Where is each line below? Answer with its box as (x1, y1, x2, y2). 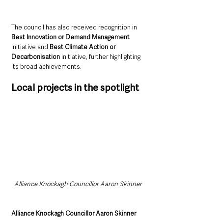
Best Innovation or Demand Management (11, 33, 130, 42)
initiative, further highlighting (60, 53, 142, 61)
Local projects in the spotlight (11, 82, 139, 94)
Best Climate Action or (50, 43, 117, 52)
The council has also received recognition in (11, 23, 138, 32)
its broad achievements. (11, 62, 82, 71)
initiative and (11, 43, 50, 52)
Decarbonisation (11, 53, 60, 61)
